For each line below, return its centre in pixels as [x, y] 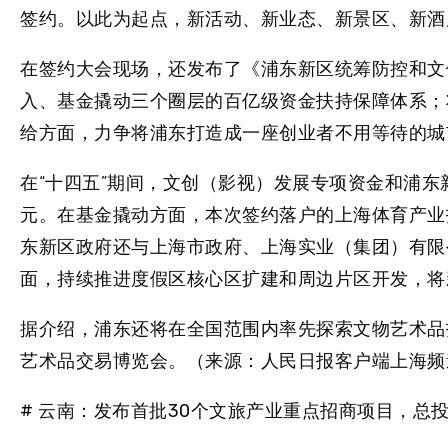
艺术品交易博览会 [94, 361]
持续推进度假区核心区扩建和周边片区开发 [233, 279]
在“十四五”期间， [91, 183]
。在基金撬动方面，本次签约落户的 [186, 215]
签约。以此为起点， [103, 19]
